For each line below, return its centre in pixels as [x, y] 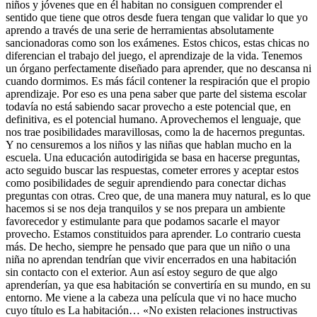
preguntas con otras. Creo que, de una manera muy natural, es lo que [158, 195]
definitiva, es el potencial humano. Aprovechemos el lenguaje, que [153, 119]
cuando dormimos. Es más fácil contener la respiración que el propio [158, 81]
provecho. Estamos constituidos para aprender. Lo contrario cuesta [153, 234]
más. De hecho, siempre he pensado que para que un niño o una [148, 246]
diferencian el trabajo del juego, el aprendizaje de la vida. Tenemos [154, 55]
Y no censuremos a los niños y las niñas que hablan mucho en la [149, 144]
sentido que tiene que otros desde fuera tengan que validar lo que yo [157, 17]
